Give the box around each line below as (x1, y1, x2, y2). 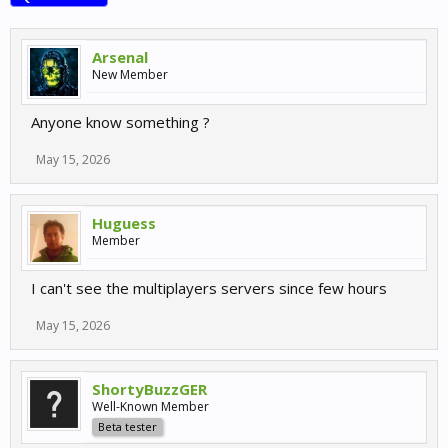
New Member (92, 66, 168, 83)
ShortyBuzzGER (92, 379, 207, 399)
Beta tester (98, 419, 157, 434)
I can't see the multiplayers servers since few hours (31, 278, 387, 298)
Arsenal (92, 47, 148, 67)
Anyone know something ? (31, 112, 210, 132)
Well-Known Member (92, 398, 209, 415)
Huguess (92, 213, 156, 233)
